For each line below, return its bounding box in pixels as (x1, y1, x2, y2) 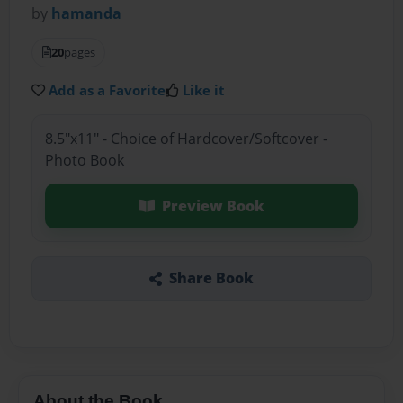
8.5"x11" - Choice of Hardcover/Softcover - (44, 128, 327, 148)
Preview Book (161, 195, 264, 216)
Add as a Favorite (49, 81, 166, 100)
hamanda (51, 4, 122, 24)
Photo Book (44, 149, 124, 170)
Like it (183, 81, 226, 100)
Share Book (168, 268, 254, 289)
